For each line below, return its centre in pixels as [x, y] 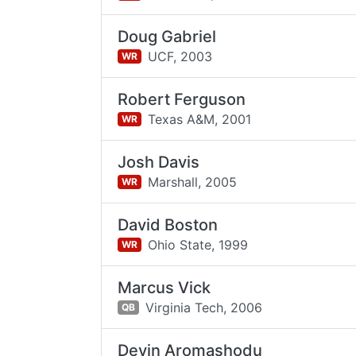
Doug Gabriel [167, 37]
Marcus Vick [164, 288]
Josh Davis [159, 162]
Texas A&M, [182, 119]
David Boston [168, 225]
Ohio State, [181, 244]
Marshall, [174, 182]
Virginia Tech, [186, 307]
